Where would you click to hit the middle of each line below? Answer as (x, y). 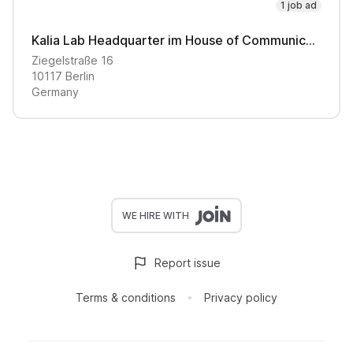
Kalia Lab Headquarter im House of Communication (310, 40)
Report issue (188, 263)
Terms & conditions (126, 297)
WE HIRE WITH (156, 216)
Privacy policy (241, 297)
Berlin (80, 76)
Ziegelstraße (65, 60)
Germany (55, 92)
